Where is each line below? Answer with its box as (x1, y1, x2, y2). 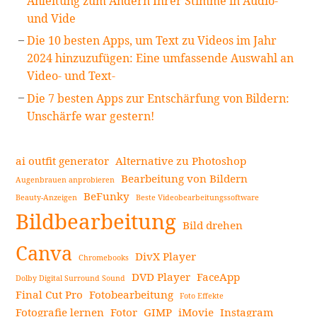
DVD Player (132, 269, 191, 284)
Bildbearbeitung (16, 207, 177, 236)
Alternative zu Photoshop (115, 153, 247, 168)
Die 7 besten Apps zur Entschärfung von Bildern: (27, 90, 290, 106)
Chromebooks (79, 252, 129, 263)
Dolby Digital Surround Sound (16, 272, 126, 283)
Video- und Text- (27, 68, 116, 84)
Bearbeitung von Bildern (121, 171, 248, 185)
